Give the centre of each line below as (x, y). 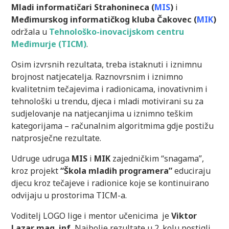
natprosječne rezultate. (56, 138)
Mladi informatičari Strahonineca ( (83, 7)
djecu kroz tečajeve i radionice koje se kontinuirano (110, 183)
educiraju (192, 170)
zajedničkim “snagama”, (158, 158)
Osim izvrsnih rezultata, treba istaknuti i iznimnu (107, 64)
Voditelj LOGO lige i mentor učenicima (86, 215)
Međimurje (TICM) (49, 44)
